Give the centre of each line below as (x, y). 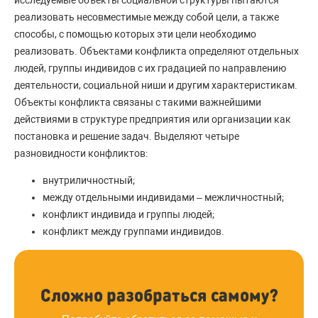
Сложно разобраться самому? (159, 295)
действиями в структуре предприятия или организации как (153, 119)
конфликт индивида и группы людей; (128, 214)
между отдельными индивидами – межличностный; (163, 197)
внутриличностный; (89, 180)
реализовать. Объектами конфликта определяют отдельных (157, 51)
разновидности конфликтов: (81, 153)
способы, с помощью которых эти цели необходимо (135, 34)
